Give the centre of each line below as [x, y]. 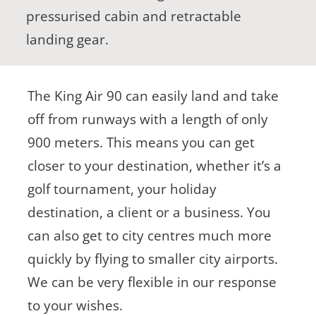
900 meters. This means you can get [141, 142]
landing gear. [68, 39]
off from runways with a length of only [147, 119]
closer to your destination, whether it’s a [154, 165]
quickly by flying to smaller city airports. [152, 259]
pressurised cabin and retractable [134, 16]
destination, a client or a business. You [149, 212]
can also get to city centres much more [149, 235]
